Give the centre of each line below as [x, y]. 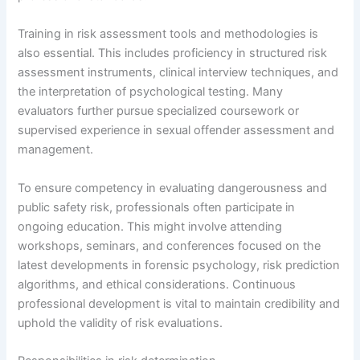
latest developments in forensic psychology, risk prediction [179, 265]
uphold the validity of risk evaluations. [121, 323]
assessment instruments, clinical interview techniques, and [178, 73]
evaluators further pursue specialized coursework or [159, 111]
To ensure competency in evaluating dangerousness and [173, 188]
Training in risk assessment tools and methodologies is [168, 34]
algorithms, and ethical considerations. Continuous [157, 284]
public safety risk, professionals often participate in [157, 207]
